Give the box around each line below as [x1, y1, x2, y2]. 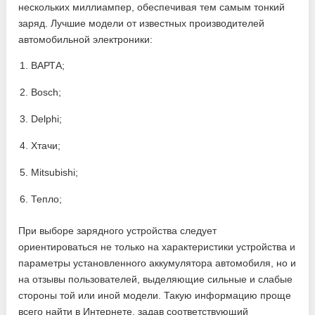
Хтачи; [31, 140, 61, 151]
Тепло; [31, 193, 63, 205]
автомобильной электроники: [18, 34, 153, 45]
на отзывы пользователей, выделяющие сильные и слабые [18, 274, 293, 285]
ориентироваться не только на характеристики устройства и [18, 241, 296, 252]
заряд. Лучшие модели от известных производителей [18, 18, 265, 29]
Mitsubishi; [31, 167, 79, 178]
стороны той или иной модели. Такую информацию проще [18, 290, 292, 301]
